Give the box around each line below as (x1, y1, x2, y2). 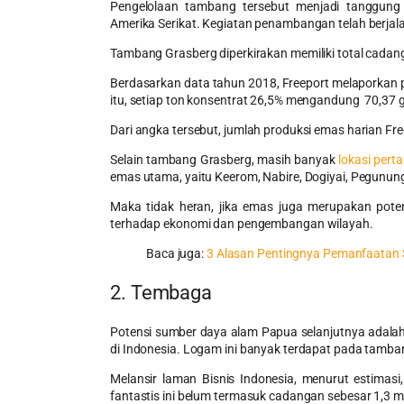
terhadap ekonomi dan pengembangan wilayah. (110, 216, 373, 231)
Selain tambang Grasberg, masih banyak (110, 151, 339, 167)
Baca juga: (146, 245, 207, 261)
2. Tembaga (110, 280, 212, 304)
